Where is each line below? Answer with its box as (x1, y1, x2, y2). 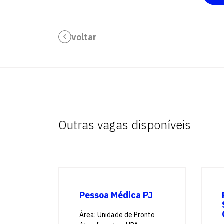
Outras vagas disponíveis (58, 117, 191, 133)
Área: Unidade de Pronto (79, 210, 155, 219)
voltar (71, 31, 96, 43)
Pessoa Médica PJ (79, 189, 153, 201)
